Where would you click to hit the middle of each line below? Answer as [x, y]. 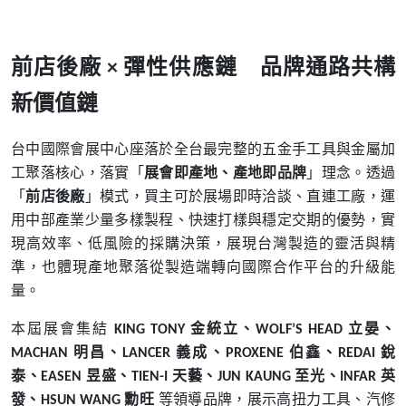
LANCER [150, 353]
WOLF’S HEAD [302, 330]
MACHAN [43, 353]
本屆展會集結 [60, 329]
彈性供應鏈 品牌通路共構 [260, 67]
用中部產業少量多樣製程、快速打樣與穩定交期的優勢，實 [203, 220]
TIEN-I [152, 377]
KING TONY [152, 330]
